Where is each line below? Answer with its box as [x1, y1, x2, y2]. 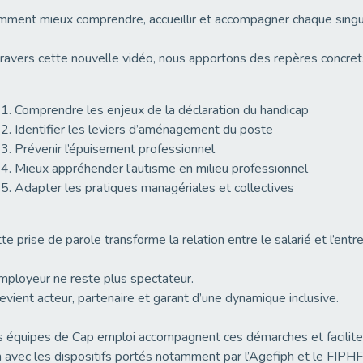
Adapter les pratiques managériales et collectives [14, 179, 294, 198]
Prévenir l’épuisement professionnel [14, 140, 215, 159]
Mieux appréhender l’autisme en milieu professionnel [14, 160, 308, 178]
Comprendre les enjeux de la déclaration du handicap [14, 101, 312, 120]
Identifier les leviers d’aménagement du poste [14, 121, 273, 139]
